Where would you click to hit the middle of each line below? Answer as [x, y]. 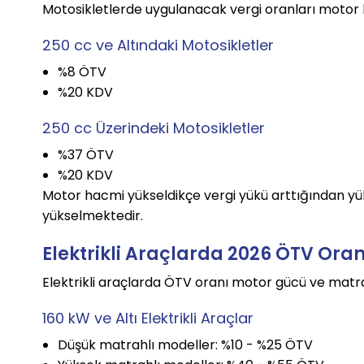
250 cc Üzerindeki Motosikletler [154, 128]
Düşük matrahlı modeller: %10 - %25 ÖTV [185, 345]
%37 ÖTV [85, 155]
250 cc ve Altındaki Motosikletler [158, 45]
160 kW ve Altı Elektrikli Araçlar [148, 318]
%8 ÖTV [82, 72]
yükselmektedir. [93, 216]
